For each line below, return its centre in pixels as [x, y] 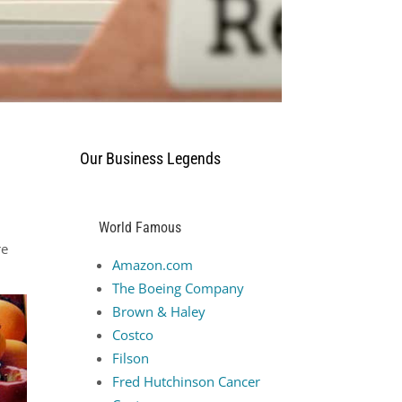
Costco [133, 335]
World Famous [140, 228]
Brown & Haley [159, 312]
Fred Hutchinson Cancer [187, 382]
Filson [131, 358]
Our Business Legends [151, 158]
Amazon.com [153, 265]
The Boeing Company [179, 288]
